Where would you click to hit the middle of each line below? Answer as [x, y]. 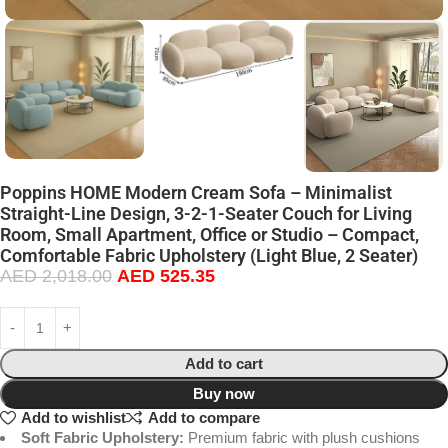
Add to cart [224, 363]
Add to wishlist [73, 418]
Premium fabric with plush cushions [302, 437]
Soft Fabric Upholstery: [102, 437]
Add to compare [203, 418]
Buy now [224, 393]
